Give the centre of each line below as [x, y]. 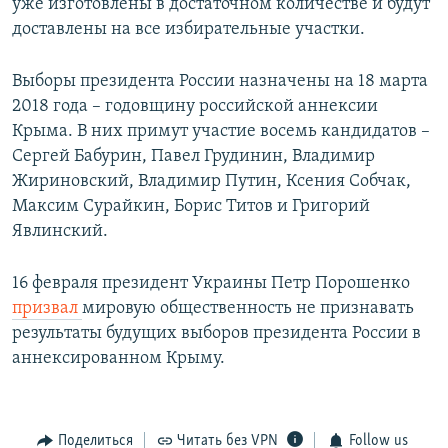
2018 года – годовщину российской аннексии [195, 106]
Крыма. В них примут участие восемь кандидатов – [221, 131]
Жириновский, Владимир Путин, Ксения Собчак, [211, 181]
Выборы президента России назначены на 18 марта [220, 81]
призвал [47, 308]
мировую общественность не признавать [248, 308]
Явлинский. [60, 231]
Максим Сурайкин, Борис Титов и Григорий [191, 206]
